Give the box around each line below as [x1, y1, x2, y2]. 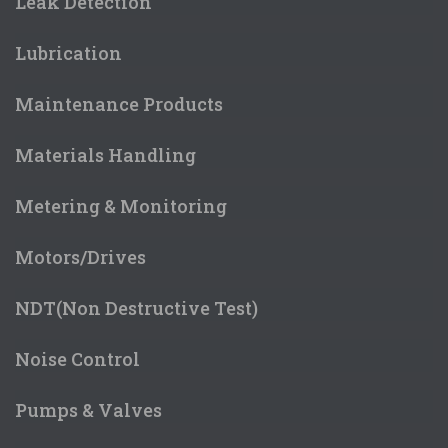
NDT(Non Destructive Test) [15, 296, 258, 321]
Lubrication [15, 41, 122, 66]
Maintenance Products [15, 92, 223, 117]
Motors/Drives [15, 245, 146, 270]
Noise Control [15, 347, 140, 372]
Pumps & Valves [15, 398, 162, 423]
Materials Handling [15, 143, 196, 168]
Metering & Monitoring [15, 194, 227, 219]
